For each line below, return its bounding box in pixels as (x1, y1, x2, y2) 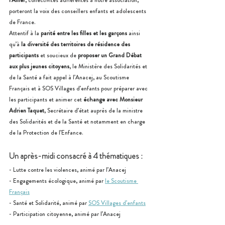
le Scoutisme (105, 176, 138, 185)
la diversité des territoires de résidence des (21, 39, 132, 49)
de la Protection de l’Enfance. (9, 128, 83, 137)
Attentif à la (9, 28, 41, 38)
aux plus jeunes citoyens (9, 61, 69, 71)
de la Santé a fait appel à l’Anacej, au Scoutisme (9, 72, 131, 82)
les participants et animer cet (9, 94, 83, 104)
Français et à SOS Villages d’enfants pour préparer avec (9, 83, 149, 93)
